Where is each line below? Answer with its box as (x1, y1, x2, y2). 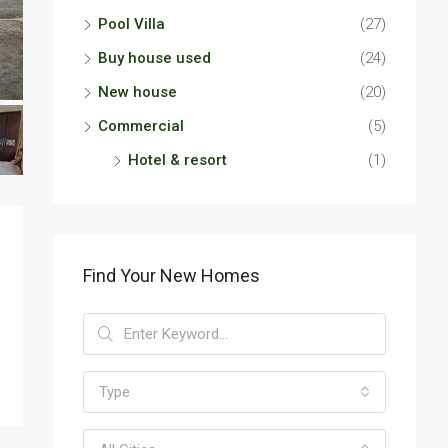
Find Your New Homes (83, 265, 260, 287)
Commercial (98, 117, 184, 136)
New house (98, 83, 177, 102)
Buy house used (98, 49, 211, 68)
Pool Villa (98, 15, 165, 34)
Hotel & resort (128, 151, 227, 170)
